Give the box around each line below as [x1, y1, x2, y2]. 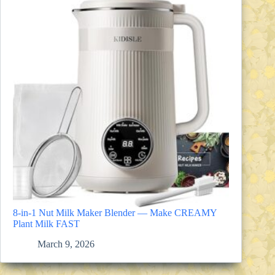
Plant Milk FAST [13, 219, 80, 230]
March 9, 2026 [37, 238, 95, 249]
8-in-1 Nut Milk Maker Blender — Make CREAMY [13, 207, 217, 219]
